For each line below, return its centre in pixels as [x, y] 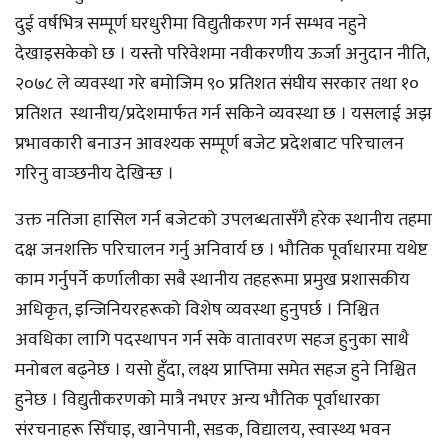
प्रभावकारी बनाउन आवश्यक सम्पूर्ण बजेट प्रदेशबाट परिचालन [209, 144]
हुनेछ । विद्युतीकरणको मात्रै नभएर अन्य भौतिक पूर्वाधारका [197, 400]
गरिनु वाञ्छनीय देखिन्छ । [94, 174]
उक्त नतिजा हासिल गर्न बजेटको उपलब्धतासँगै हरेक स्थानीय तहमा [223, 220]
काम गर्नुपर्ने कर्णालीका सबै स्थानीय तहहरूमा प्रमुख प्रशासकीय [212, 280]
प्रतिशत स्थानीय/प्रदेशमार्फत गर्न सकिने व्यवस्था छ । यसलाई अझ [223, 114]
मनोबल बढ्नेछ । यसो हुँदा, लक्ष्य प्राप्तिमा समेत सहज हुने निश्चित [215, 370]
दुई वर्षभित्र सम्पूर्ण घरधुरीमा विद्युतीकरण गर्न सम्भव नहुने [191, 24]
